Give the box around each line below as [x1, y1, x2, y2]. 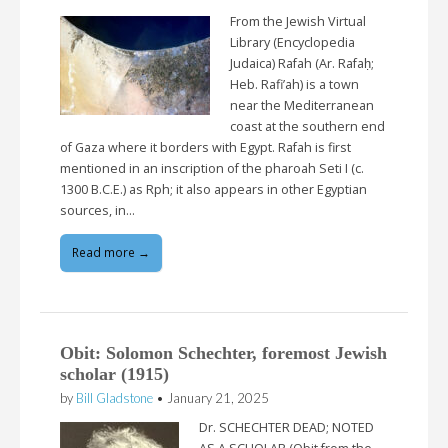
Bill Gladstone [76, 389, 153, 406]
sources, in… [60, 202, 135, 220]
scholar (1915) [60, 363, 169, 384]
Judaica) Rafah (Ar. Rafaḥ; [230, 55, 374, 73]
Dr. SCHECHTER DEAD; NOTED [199, 418, 374, 436]
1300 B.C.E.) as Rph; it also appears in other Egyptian [60, 181, 367, 199]
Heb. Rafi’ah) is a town [230, 76, 359, 94]
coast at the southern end [230, 118, 385, 136]
